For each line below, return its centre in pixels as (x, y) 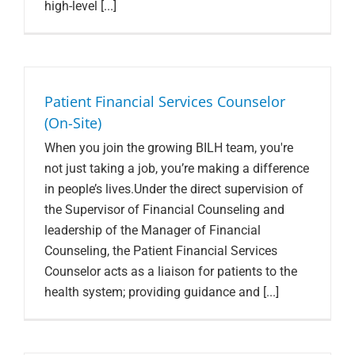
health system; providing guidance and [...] (162, 292)
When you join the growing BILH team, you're (169, 147)
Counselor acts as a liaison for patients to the (171, 271)
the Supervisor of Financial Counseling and (164, 209)
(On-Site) (73, 122)
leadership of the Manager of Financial (153, 230)
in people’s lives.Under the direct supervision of (174, 189)
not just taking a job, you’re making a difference (177, 168)
